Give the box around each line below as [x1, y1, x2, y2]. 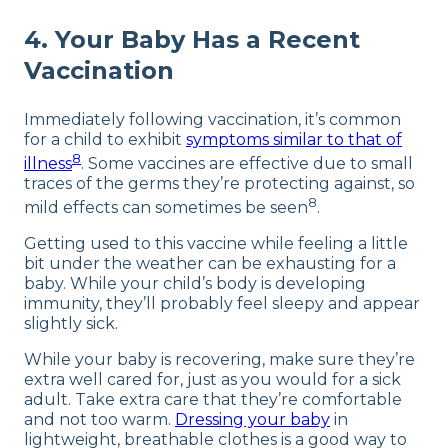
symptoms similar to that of [186, 129, 402, 149]
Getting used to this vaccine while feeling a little [24, 234, 408, 254]
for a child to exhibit [24, 129, 186, 149]
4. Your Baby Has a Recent [24, 24, 360, 54]
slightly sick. [24, 314, 118, 334]
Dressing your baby [175, 410, 330, 430]
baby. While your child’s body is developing [24, 274, 366, 294]
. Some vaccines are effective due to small [81, 154, 413, 174]
